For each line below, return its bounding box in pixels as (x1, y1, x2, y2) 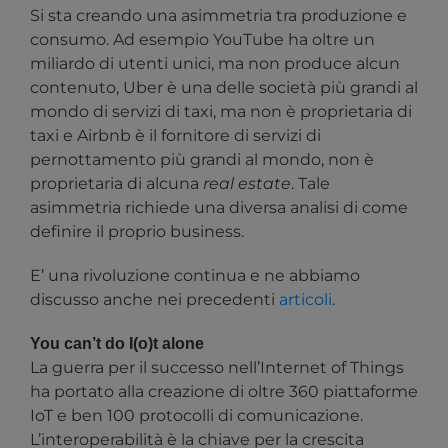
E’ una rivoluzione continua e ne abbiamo (30, 266, 360, 286)
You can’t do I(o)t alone (30, 335, 204, 353)
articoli (279, 290, 332, 310)
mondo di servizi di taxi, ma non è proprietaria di (30, 102, 412, 122)
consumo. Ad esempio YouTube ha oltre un (30, 30, 375, 50)
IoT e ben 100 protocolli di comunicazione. (30, 406, 363, 426)
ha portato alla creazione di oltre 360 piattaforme (30, 382, 418, 402)
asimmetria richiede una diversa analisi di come (30, 198, 408, 218)
